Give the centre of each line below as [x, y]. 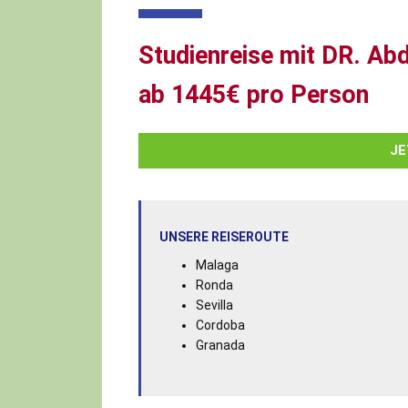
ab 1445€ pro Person [253, 94]
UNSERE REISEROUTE [224, 236]
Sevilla [214, 305]
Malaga [217, 265]
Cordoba [220, 325]
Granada [220, 345]
